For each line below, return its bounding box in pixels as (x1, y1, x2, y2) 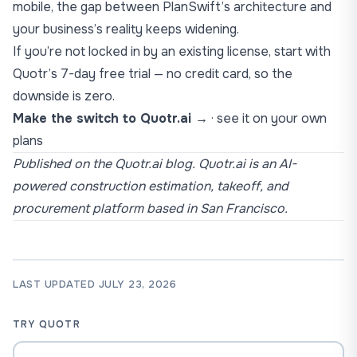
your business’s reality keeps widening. (13, 21, 239, 37)
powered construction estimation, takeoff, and (13, 178, 288, 194)
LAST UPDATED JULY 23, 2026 (13, 277, 177, 291)
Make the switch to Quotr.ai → (13, 110, 208, 127)
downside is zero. (13, 88, 115, 104)
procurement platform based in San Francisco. (13, 200, 288, 217)
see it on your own (217, 110, 327, 127)
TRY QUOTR (13, 318, 80, 331)
